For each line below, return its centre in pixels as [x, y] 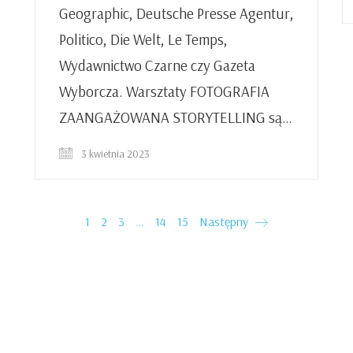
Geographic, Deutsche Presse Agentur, [176, 14]
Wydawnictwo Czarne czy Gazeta [157, 66]
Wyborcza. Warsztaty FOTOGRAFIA [164, 92]
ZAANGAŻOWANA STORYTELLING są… [176, 118]
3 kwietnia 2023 [114, 154]
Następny [225, 222]
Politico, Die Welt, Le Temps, [143, 40]
